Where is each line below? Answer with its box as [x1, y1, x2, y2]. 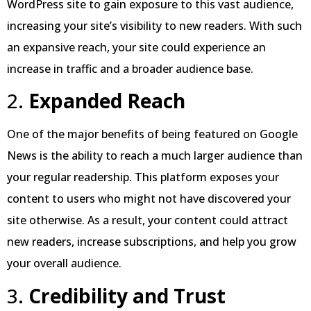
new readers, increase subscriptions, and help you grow [7, 234, 296, 250]
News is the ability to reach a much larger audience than [7, 148, 303, 164]
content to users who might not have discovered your [7, 191, 291, 207]
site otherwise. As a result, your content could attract [7, 212, 288, 228]
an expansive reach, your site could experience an [7, 39, 266, 55]
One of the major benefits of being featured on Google [7, 126, 298, 142]
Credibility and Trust [28, 282, 226, 309]
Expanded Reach [28, 87, 185, 115]
